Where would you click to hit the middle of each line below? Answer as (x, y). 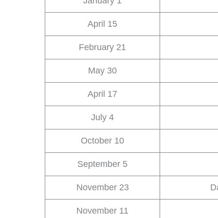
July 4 (102, 117)
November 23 (102, 187)
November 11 (102, 210)
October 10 (102, 140)
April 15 (102, 24)
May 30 (102, 70)
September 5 (102, 164)
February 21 (102, 47)
